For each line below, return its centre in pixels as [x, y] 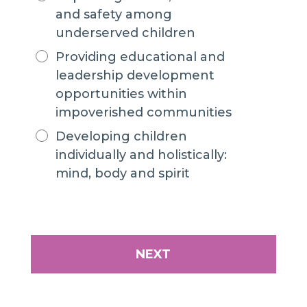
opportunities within [121, 94]
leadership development [135, 75]
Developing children [121, 136]
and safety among [113, 14]
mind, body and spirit [122, 173]
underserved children [125, 33]
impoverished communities [143, 112]
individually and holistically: [141, 155]
